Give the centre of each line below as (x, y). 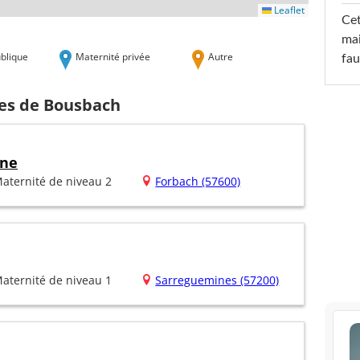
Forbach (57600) (198, 182)
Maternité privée (113, 56)
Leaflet (288, 10)
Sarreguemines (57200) (217, 280)
